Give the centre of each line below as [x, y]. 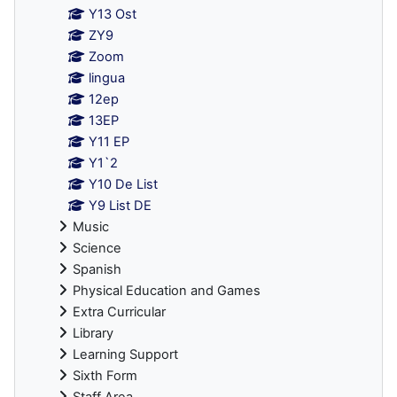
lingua [107, 78]
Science [97, 248]
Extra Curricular [119, 311]
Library [93, 333]
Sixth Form [105, 375]
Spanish [97, 269]
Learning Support [125, 354]
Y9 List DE [121, 205]
